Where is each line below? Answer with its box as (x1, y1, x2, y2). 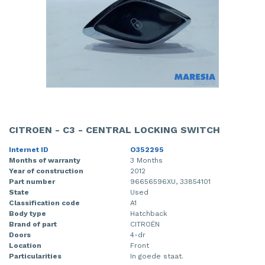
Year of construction (9, 166, 83, 175)
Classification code (9, 198, 80, 207)
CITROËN (130, 219, 160, 228)
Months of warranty (9, 156, 80, 164)
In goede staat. (130, 251, 183, 260)
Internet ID (9, 145, 49, 154)
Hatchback (130, 209, 167, 218)
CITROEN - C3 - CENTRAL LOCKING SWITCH (9, 124, 220, 135)
